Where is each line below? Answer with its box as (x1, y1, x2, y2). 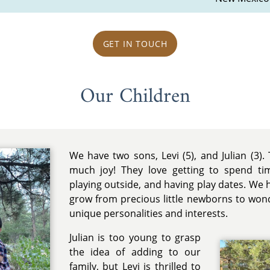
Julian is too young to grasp (69, 231, 201, 245)
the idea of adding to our (69, 245, 201, 259)
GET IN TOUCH (102, 38, 168, 50)
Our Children (80, 78, 190, 115)
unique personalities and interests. (69, 207, 228, 221)
